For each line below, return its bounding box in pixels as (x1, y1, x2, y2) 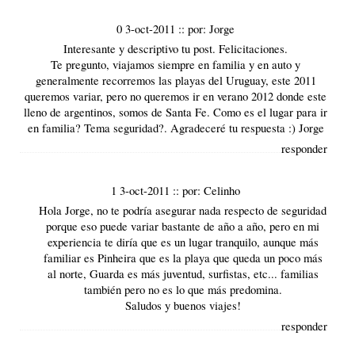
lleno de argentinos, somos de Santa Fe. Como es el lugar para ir (24, 104, 328, 120)
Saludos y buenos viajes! (124, 296, 241, 313)
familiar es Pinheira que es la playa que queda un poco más (43, 249, 323, 265)
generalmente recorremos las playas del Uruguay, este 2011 (35, 72, 316, 89)
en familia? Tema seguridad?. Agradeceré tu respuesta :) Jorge (27, 120, 324, 136)
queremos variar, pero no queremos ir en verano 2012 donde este (25, 88, 327, 105)
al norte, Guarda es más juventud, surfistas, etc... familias (47, 265, 319, 281)
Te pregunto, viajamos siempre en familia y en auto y (51, 56, 301, 73)
